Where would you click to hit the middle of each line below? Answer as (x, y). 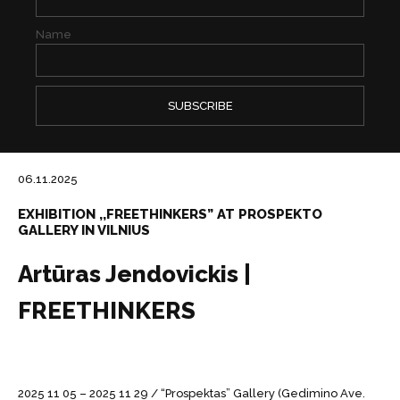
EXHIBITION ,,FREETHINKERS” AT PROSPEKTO (170, 214)
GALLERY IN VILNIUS (84, 230)
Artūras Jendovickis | (134, 274)
